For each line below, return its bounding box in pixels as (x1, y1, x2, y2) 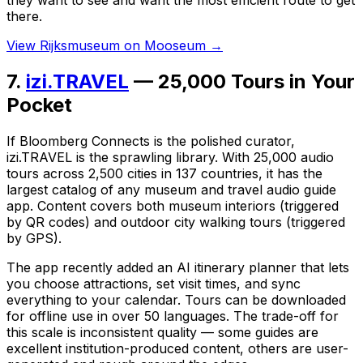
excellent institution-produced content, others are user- (6, 340, 348, 357)
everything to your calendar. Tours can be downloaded (6, 291, 346, 308)
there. (6, 7, 42, 24)
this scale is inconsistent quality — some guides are (6, 323, 318, 340)
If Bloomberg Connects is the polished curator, (6, 132, 295, 149)
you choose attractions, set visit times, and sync (6, 275, 301, 292)
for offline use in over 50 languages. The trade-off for (6, 307, 339, 324)
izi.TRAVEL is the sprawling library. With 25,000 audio (6, 148, 334, 165)
